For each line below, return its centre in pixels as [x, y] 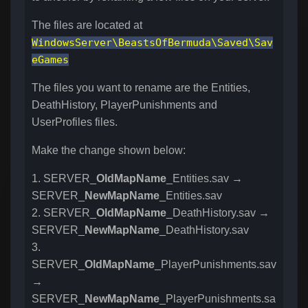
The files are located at [87, 25]
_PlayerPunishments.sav [216, 265]
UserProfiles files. [75, 122]
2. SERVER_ [64, 213]
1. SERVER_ [64, 179]
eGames [50, 60]
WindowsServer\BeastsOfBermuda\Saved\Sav [152, 43]
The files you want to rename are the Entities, [141, 88]
